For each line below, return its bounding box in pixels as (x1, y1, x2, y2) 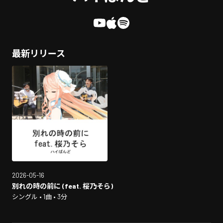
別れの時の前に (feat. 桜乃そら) (12, 182, 113, 190)
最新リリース (12, 48, 65, 59)
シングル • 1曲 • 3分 (12, 193, 67, 201)
